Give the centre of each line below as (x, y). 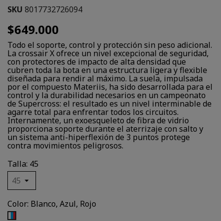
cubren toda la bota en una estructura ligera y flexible (107, 70)
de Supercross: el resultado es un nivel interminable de (110, 104)
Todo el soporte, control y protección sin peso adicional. (110, 45)
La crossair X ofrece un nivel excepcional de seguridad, (108, 53)
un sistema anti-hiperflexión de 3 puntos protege (99, 137)
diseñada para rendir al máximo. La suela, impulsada (105, 78)
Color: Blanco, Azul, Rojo (52, 204)
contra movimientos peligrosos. (65, 146)
